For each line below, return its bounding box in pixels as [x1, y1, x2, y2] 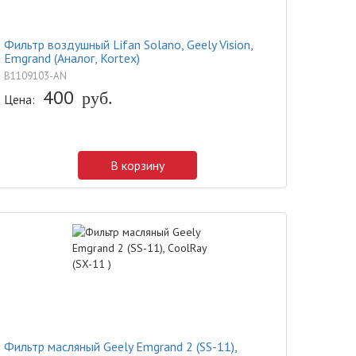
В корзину [110, 157, 164, 173]
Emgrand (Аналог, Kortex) [4, 50, 140, 66]
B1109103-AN [4, 69, 67, 83]
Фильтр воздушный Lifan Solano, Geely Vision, [4, 37, 253, 52]
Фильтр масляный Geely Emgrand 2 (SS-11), [4, 339, 237, 354]
